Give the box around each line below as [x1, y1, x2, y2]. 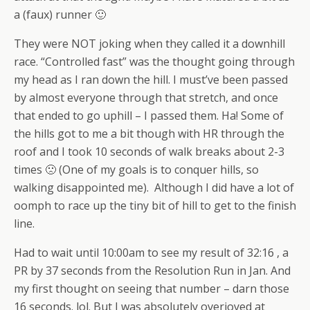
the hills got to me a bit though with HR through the [14, 126, 284, 141]
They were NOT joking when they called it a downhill [14, 36, 285, 51]
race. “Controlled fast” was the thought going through [14, 54, 295, 69]
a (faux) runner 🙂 [14, 7, 106, 22]
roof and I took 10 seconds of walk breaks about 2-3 [14, 144, 284, 159]
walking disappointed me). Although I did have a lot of [14, 180, 294, 195]
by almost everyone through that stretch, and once [14, 90, 278, 105]
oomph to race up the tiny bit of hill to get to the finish [14, 198, 296, 213]
